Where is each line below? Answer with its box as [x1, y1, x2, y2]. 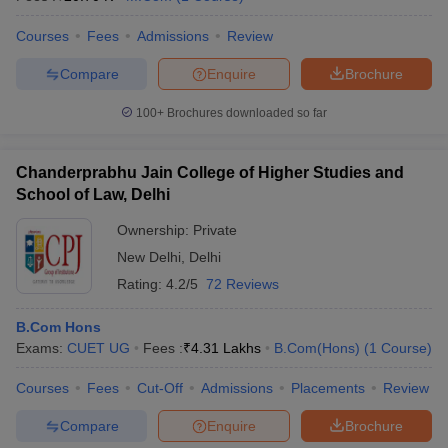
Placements [291, 380, 365, 396]
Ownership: [117, 222, 193, 238]
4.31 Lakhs [191, 340, 261, 356]
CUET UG [67, 340, 130, 356]
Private [193, 222, 237, 238]
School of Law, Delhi [16, 186, 170, 203]
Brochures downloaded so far [164, 106, 327, 120]
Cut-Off [137, 380, 183, 396]
